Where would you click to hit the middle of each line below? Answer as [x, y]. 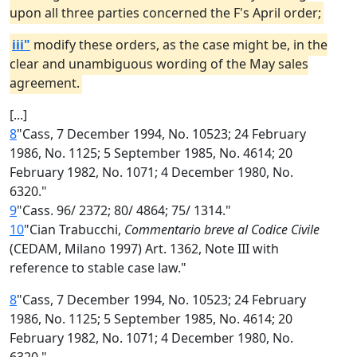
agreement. [45, 83]
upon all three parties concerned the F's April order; [165, 13]
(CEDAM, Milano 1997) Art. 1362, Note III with [144, 249]
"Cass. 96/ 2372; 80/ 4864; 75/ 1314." [124, 210]
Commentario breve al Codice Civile [222, 229]
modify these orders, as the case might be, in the [179, 45]
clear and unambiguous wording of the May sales [159, 64]
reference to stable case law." [98, 268]
